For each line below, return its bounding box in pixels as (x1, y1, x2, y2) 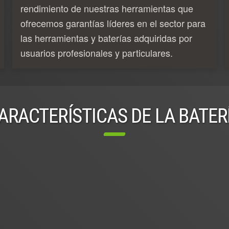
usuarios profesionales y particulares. (20, 45, 173, 59)
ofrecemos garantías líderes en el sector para (20, 16, 205, 30)
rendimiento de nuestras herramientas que (20, 1, 193, 15)
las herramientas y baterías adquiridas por (20, 31, 192, 44)
